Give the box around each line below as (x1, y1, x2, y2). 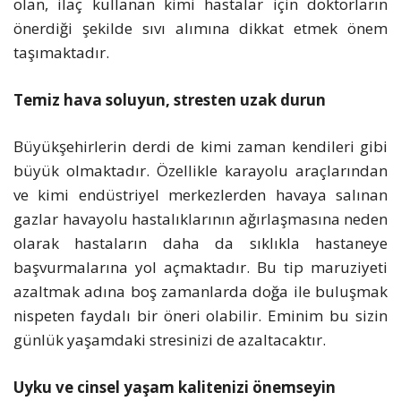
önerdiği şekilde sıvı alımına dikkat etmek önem (13, 18, 388, 39)
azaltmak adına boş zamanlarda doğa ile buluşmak (13, 281, 388, 303)
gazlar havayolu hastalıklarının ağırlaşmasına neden (13, 209, 388, 230)
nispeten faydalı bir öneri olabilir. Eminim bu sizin (13, 305, 388, 327)
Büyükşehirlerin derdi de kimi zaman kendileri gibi (13, 136, 388, 158)
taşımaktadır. (13, 42, 109, 64)
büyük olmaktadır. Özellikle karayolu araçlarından (13, 160, 388, 182)
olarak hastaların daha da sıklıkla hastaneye (13, 233, 388, 254)
